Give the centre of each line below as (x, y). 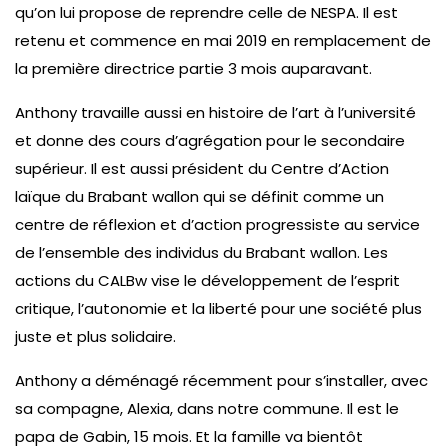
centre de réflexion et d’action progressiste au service (217, 224)
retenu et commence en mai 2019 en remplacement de (223, 40)
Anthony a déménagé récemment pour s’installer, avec (221, 380)
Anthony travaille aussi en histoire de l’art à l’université (215, 112)
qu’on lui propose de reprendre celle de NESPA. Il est (206, 12)
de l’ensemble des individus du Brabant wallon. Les (201, 252)
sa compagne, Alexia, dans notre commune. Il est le (207, 408)
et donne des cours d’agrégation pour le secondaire (210, 140)
